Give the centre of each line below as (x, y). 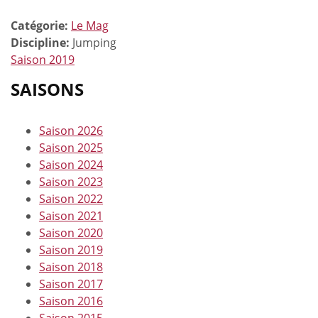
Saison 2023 (71, 181)
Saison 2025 (71, 147)
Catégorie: (41, 25)
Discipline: (42, 42)
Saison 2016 (71, 301)
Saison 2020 (71, 232)
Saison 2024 (71, 164)
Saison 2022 (71, 198)
